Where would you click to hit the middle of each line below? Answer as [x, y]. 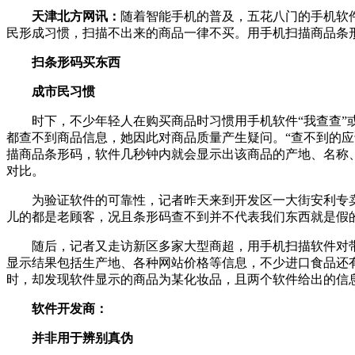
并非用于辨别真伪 [70, 338]
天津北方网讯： [63, 16]
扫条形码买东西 [63, 62]
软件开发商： [57, 308]
